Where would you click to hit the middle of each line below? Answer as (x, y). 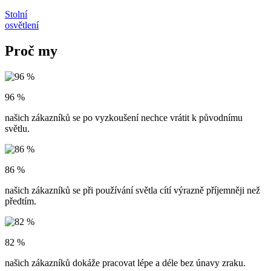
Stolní (16, 15)
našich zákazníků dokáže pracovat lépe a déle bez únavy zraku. (125, 263)
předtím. (21, 201)
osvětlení (22, 25)
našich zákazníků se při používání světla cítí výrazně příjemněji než (132, 191)
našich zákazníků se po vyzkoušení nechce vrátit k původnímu (124, 118)
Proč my (31, 51)
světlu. (17, 129)
